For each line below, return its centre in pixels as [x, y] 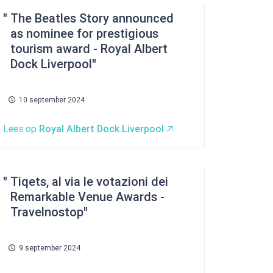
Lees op [21, 129]
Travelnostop [47, 212]
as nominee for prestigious [84, 34]
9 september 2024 [50, 248]
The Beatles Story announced [92, 18]
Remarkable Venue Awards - [87, 197]
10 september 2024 [52, 100]
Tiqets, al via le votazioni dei [89, 182]
